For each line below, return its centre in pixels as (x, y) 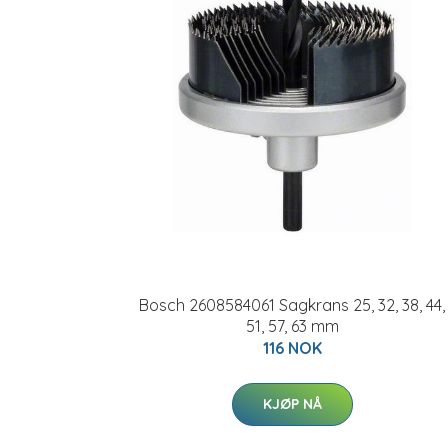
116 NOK (292, 348)
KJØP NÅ (292, 404)
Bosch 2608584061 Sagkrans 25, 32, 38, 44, (292, 305)
